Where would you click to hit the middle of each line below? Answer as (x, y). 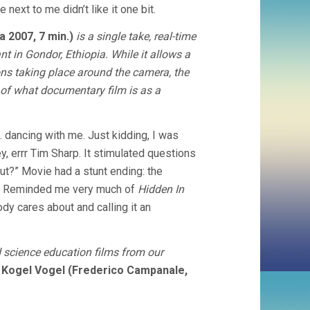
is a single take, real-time (135, 36)
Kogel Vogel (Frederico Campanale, (94, 270)
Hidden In (161, 189)
